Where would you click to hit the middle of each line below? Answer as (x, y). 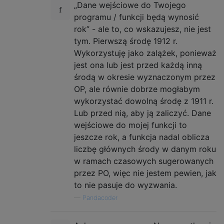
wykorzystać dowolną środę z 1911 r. (144, 101)
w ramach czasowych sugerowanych (144, 161)
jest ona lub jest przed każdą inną (138, 65)
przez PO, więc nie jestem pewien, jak (145, 173)
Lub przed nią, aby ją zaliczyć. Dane (142, 113)
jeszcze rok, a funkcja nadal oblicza (142, 137)
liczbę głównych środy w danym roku (145, 149)
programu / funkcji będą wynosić (136, 17)
